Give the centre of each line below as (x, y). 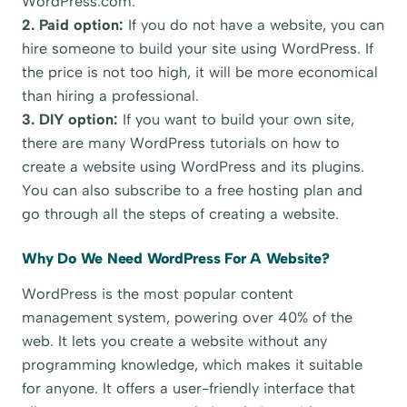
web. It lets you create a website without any (175, 342)
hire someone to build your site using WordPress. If (198, 49)
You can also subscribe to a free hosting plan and (193, 191)
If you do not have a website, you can (254, 25)
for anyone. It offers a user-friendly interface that (189, 389)
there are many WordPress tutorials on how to (181, 144)
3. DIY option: (70, 120)
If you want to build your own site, (237, 120)
